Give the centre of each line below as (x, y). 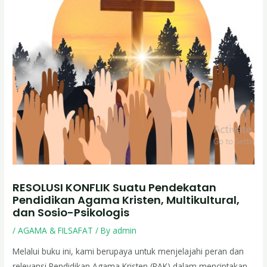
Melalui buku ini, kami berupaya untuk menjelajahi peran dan (128, 252)
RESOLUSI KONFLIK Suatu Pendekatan (115, 187)
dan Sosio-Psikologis (71, 212)
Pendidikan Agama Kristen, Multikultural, (126, 200)
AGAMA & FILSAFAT (56, 230)
